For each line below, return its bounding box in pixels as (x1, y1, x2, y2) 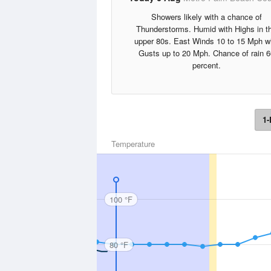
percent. (192, 59, 221, 71)
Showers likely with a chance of (151, 11, 262, 22)
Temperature (111, 138, 155, 149)
